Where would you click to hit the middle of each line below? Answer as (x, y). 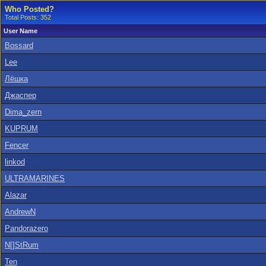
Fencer (17, 145)
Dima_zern (23, 112)
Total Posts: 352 (28, 17)
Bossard (19, 45)
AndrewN (20, 212)
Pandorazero (26, 228)
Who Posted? (29, 9)
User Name (20, 31)
